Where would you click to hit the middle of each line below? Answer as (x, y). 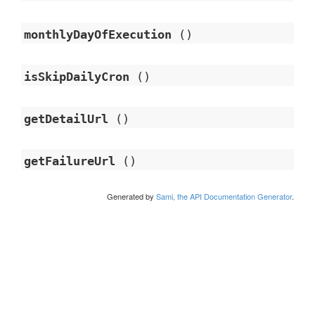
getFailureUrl (70, 161)
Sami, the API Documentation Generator (224, 196)
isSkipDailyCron (77, 77)
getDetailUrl (66, 119)
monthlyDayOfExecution (98, 34)
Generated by (131, 196)
